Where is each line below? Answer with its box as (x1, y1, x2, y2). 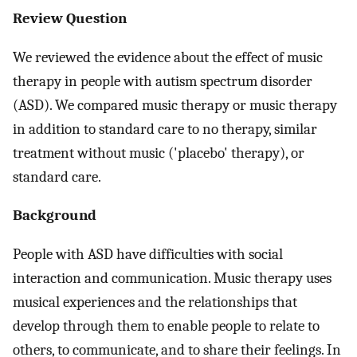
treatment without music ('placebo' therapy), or (13, 143, 304, 162)
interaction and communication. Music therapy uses (13, 269, 331, 287)
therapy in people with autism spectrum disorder (13, 72, 312, 90)
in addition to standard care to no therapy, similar (13, 120, 317, 138)
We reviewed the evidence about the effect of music (13, 48, 323, 66)
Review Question (13, 10, 127, 28)
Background (13, 206, 96, 225)
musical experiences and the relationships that (13, 293, 297, 311)
